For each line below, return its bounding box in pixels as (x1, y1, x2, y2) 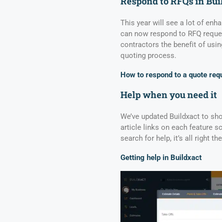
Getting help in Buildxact (120, 153, 202, 162)
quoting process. (120, 51, 178, 60)
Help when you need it (120, 89, 217, 101)
